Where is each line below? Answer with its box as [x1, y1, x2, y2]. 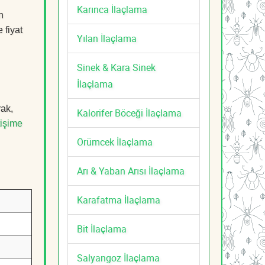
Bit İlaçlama [77, 222, 127, 235]
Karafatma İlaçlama [77, 193, 160, 206]
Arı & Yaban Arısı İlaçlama [77, 164, 185, 177]
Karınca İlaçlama [77, 2, 147, 16]
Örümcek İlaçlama [77, 135, 153, 148]
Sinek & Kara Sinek [77, 60, 156, 74]
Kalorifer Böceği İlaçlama [77, 106, 182, 119]
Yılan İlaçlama [77, 31, 137, 45]
